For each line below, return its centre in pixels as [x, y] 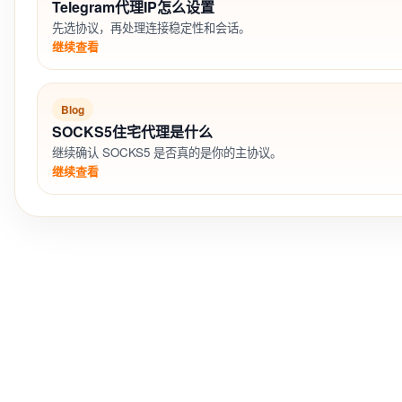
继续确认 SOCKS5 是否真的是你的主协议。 [167, 153]
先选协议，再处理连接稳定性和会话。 [151, 28]
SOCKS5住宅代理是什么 [132, 132]
